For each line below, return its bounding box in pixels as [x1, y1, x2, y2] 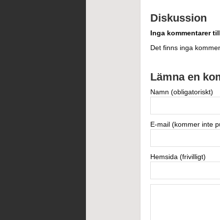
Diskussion [150, 12, 207, 24]
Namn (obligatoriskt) [150, 88, 213, 96]
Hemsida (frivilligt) [150, 153, 206, 161]
